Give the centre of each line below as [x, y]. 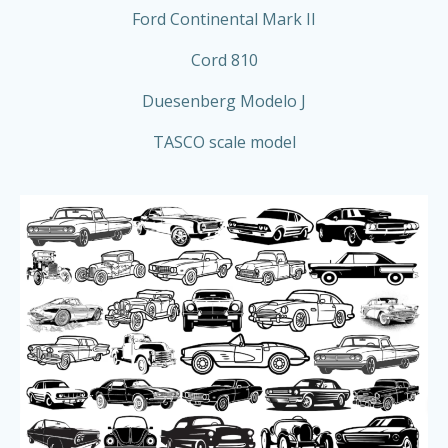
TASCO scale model [224, 142]
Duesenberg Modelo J [224, 101]
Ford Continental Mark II [224, 19]
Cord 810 [224, 60]
